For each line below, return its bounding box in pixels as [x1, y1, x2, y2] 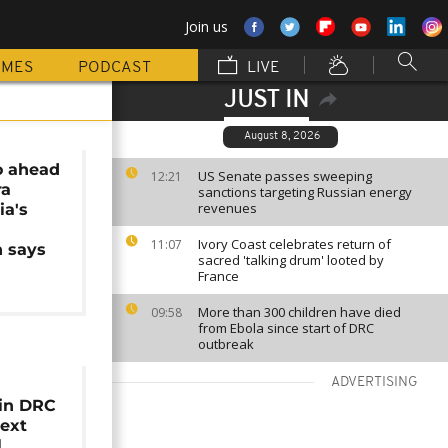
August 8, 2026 [243, 131, 320, 142]
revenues [198, 199, 257, 217]
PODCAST [78, 60, 151, 76]
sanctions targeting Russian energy [198, 183, 412, 201]
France [198, 267, 239, 285]
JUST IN [223, 89, 309, 113]
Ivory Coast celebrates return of [198, 235, 391, 253]
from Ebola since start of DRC [198, 319, 374, 337]
